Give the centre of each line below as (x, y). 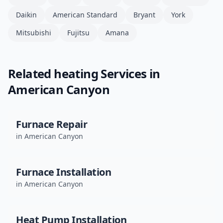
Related (31, 73)
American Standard (85, 15)
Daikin (26, 15)
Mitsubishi (34, 33)
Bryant (144, 15)
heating (76, 73)
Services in (129, 73)
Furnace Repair (52, 124)
